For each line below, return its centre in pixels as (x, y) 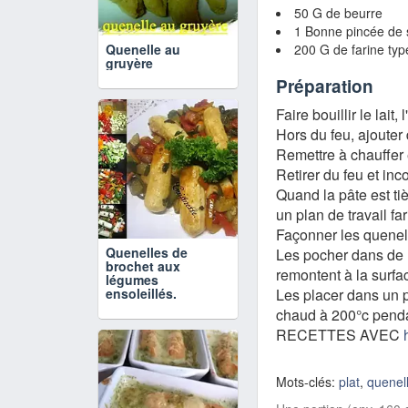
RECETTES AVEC (340, 335)
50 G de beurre (338, 13)
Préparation (325, 87)
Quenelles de (147, 252)
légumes (132, 280)
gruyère (129, 63)
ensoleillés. (141, 293)
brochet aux (143, 266)
